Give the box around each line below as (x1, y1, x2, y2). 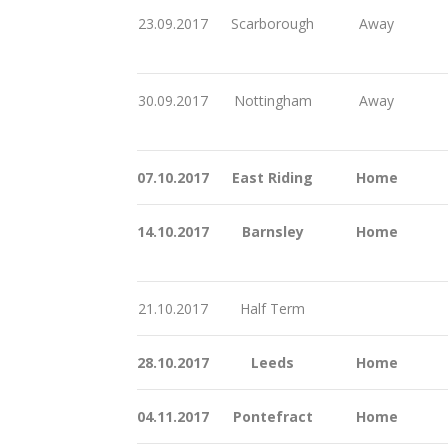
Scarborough (227, 13, 314, 33)
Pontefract (228, 406, 313, 426)
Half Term (236, 298, 305, 318)
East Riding (228, 167, 313, 187)
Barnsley (237, 221, 304, 241)
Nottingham (229, 90, 312, 110)
